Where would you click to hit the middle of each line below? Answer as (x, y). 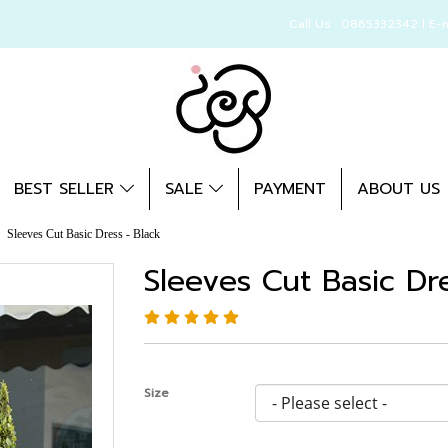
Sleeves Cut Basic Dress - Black (83, 234)
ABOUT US (398, 189)
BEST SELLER (66, 189)
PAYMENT (289, 189)
